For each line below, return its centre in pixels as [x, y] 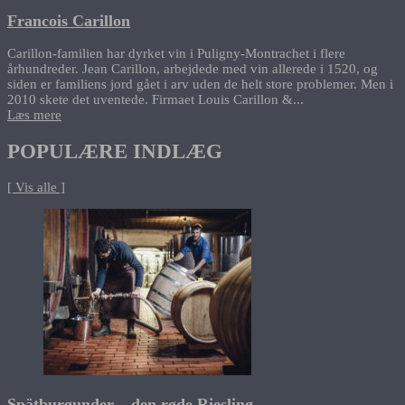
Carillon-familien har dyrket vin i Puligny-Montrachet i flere [176, 54]
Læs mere [34, 115]
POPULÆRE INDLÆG [115, 151]
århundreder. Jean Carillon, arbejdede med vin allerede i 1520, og [193, 69]
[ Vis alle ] [36, 188]
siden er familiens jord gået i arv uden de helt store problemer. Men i [200, 85]
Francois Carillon [69, 20]
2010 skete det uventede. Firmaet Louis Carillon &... [155, 100]
